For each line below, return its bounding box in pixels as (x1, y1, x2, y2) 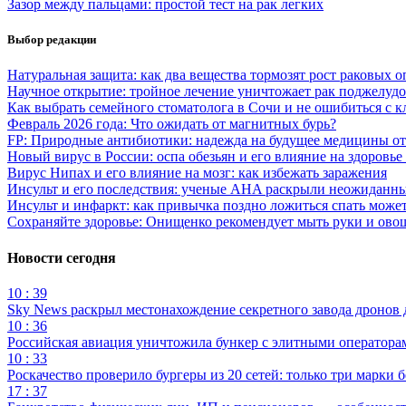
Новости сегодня (7, 249, 116, 266)
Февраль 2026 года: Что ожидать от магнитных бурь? (7, 116, 336, 132)
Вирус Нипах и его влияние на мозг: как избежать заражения (7, 165, 387, 181)
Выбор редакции (7, 33, 96, 47)
